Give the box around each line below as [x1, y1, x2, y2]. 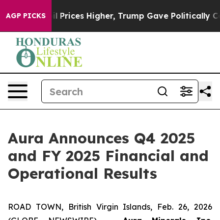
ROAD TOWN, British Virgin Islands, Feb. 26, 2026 [8, 202, 212, 212]
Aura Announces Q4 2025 [8, 129, 195, 147]
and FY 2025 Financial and [8, 146, 209, 165]
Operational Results [8, 164, 157, 183]
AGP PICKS [6, 11, 46, 20]
